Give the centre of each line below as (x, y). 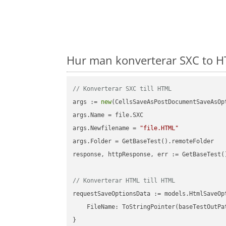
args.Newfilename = (106, 128)
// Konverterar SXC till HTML (122, 89)
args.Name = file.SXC (108, 115)
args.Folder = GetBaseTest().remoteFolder (144, 142)
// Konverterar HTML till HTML (124, 181)
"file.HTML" (159, 128)
